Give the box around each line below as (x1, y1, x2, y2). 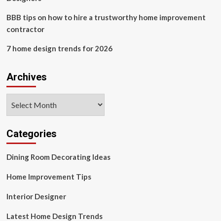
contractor (6, 25, 44, 34)
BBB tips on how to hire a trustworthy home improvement (6, 13, 206, 22)
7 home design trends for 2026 (6, 44, 112, 53)
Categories (6, 128, 57, 140)
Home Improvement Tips (6, 172, 91, 181)
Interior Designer (6, 192, 66, 201)
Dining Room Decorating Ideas (6, 152, 110, 161)
